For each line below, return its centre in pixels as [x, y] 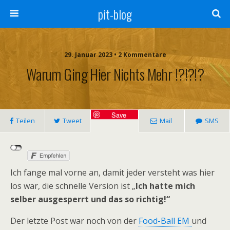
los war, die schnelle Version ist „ [73, 186]
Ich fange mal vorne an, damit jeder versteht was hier [112, 172]
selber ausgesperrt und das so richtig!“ [90, 199]
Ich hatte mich [165, 186]
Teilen [26, 121]
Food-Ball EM [165, 221]
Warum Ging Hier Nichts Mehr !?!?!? [115, 74]
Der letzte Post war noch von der [74, 221]
